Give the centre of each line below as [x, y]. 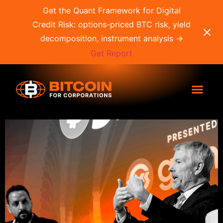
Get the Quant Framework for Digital [111, 10]
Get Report [111, 53]
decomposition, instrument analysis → [111, 38]
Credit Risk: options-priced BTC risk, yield [111, 24]
